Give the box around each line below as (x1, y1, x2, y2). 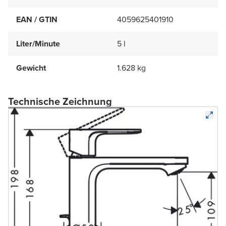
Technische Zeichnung (8, 94, 112, 109)
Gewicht (16, 62, 46, 74)
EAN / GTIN (16, 14, 58, 26)
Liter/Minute (16, 38, 60, 50)
